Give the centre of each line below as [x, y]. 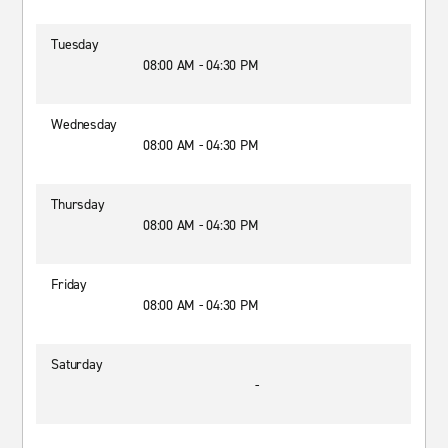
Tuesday [75, 44]
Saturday [77, 364]
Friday [69, 284]
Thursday [78, 204]
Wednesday [84, 124]
